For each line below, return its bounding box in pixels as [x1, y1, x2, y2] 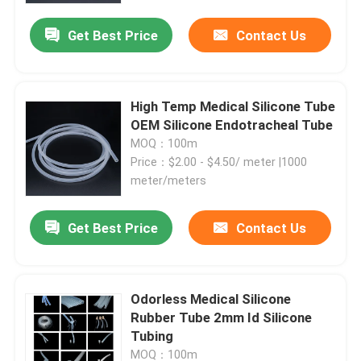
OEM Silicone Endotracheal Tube [131, 117, 334, 134]
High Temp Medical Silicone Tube [131, 98, 336, 115]
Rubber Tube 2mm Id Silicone [131, 309, 313, 326]
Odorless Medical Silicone [131, 291, 292, 308]
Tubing [131, 328, 174, 345]
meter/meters [131, 174, 207, 188]
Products [28, 297, 85, 313]
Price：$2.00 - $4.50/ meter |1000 [131, 156, 308, 169]
